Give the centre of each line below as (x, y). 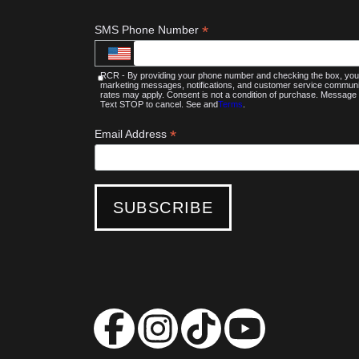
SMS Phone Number (148, 30)
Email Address (132, 134)
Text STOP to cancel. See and (159, 105)
